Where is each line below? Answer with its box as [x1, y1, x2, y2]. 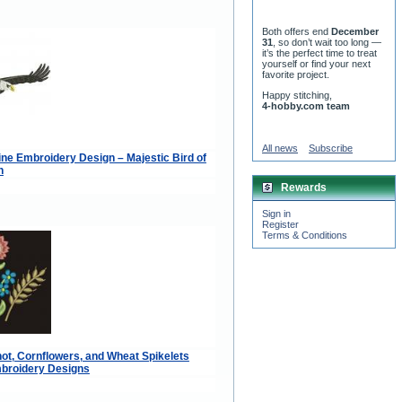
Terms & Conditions [262, 230, 347, 241]
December [331, 26, 379, 38]
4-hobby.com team [262, 100, 350, 112]
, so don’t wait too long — [273, 37, 381, 48]
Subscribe [309, 143, 353, 154]
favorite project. [262, 69, 329, 81]
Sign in [262, 208, 291, 220]
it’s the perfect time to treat [262, 48, 377, 59]
